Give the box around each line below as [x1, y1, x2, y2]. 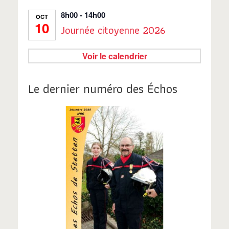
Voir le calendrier [82, 50, 147, 62]
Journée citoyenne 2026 [61, 22, 165, 39]
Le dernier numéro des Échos [28, 79, 177, 99]
